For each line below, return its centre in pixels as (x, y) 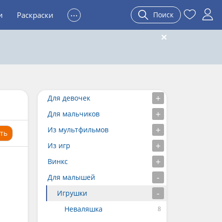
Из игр (59, 145)
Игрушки (72, 193)
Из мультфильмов (78, 130)
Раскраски (35, 15)
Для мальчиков (74, 114)
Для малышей (71, 177)
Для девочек (69, 98)
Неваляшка (83, 209)
